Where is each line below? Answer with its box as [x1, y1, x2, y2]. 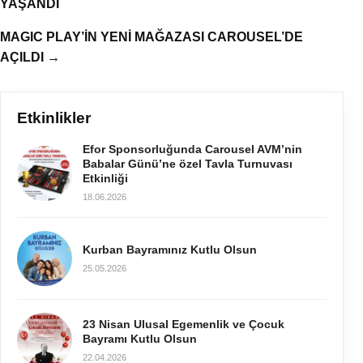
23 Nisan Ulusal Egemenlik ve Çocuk [83, 317, 284, 331]
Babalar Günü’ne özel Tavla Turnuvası [83, 157, 293, 171]
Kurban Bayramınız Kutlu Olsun [83, 242, 257, 256]
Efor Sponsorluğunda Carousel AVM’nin [83, 143, 302, 156]
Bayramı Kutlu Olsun [83, 331, 197, 345]
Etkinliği [83, 172, 128, 186]
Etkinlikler [17, 109, 91, 127]
